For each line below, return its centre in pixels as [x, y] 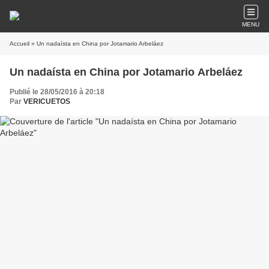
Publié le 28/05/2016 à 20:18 [57, 92]
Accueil [20, 44]
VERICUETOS [47, 101]
